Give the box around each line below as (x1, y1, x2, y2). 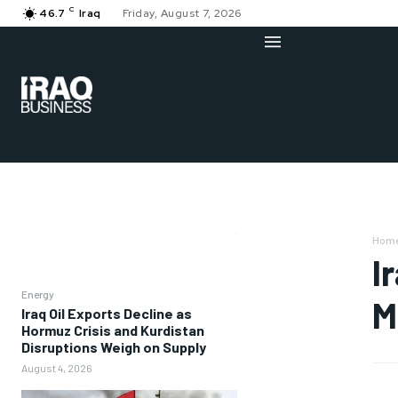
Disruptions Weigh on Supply (21, 338, 206, 356)
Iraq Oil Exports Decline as (21, 305, 192, 322)
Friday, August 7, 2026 (122, 6, 242, 20)
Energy (21, 288, 54, 301)
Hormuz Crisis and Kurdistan (21, 322, 204, 339)
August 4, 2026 (21, 362, 92, 375)
